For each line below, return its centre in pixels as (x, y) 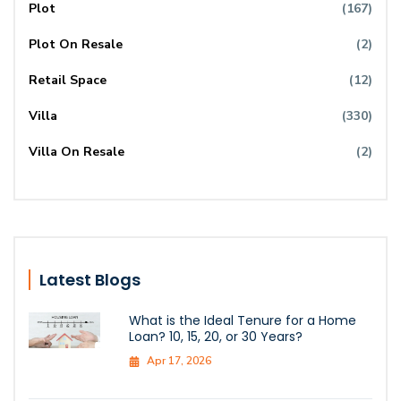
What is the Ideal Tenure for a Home (243, 320)
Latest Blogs (90, 279)
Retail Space (68, 80)
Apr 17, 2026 (179, 360)
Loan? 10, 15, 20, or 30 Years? (216, 336)
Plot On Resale (76, 44)
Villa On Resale (77, 151)
